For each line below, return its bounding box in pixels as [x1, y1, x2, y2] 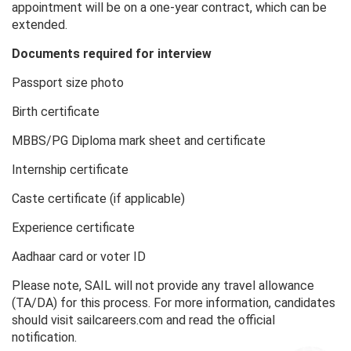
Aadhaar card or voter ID [12, 249, 146, 265]
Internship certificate [12, 162, 128, 178]
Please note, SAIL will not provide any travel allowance [12, 278, 314, 294]
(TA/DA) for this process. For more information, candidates [12, 295, 335, 311]
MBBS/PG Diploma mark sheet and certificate [12, 133, 266, 149]
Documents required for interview [12, 46, 212, 62]
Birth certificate [12, 104, 100, 120]
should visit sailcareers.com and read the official [12, 313, 275, 328]
